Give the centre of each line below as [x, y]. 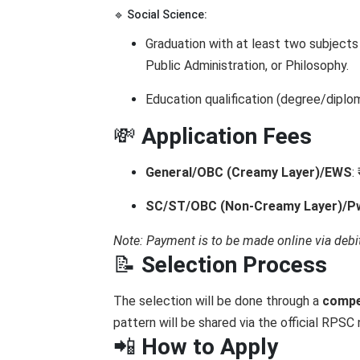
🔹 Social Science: [160, 14]
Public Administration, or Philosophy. [247, 65]
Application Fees [227, 136]
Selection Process [234, 265]
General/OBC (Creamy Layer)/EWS [249, 172]
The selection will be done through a [218, 301]
